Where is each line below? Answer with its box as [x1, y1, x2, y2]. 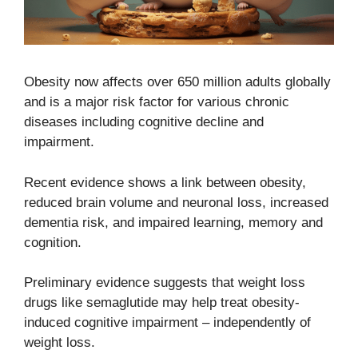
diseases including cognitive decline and [24, 114, 264, 130]
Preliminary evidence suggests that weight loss [24, 275, 305, 291]
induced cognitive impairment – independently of [24, 315, 311, 331]
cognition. [24, 234, 82, 250]
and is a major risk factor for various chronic [24, 94, 289, 110]
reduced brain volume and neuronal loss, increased [24, 194, 328, 210]
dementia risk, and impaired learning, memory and [24, 214, 323, 230]
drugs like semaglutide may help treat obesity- [24, 295, 300, 311]
